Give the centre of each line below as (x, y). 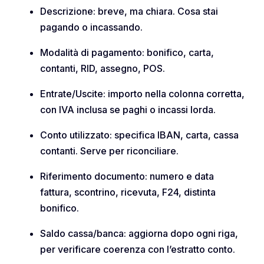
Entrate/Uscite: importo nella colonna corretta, (142, 94)
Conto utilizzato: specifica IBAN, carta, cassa (139, 135)
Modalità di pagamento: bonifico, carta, (127, 53)
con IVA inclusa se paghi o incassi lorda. (128, 110)
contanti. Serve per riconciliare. (109, 151)
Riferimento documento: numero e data (127, 176)
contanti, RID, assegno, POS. (103, 69)
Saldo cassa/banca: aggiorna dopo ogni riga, (139, 234)
